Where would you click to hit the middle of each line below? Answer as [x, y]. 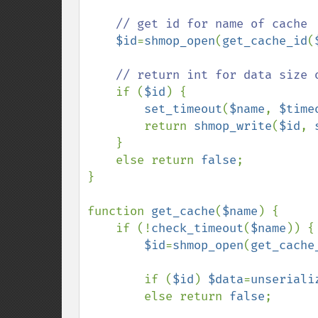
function [119, 211]
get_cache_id [265, 41]
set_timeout [183, 109]
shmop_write [233, 126]
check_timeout [197, 228]
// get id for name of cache [212, 24]
